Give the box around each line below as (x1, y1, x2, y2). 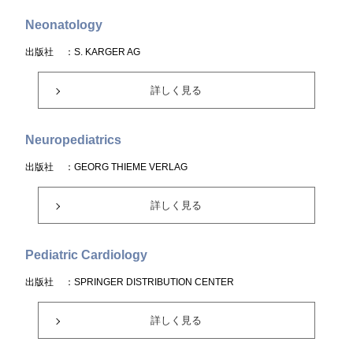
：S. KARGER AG (65, 46, 141, 58)
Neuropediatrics (25, 133, 122, 147)
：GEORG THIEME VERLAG (65, 162, 188, 173)
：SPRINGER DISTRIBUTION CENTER (65, 277, 235, 288)
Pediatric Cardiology (25, 248, 148, 262)
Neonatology (25, 18, 103, 32)
